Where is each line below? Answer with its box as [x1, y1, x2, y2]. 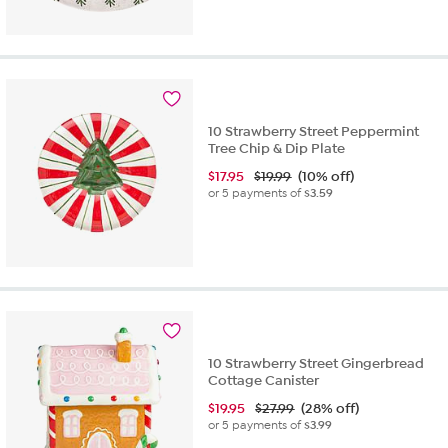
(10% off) [298, 168, 355, 186]
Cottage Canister [208, 371, 320, 389]
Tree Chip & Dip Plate [208, 140, 346, 158]
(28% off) [301, 399, 360, 417]
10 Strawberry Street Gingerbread [208, 354, 425, 372]
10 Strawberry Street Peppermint [208, 123, 420, 141]
